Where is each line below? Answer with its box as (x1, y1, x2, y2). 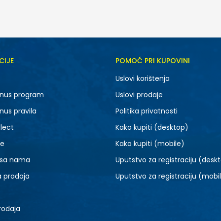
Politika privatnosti (115, 106, 178, 116)
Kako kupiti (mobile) (115, 139, 184, 148)
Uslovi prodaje (115, 90, 163, 100)
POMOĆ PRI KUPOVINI (115, 56, 190, 66)
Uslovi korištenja (115, 74, 170, 83)
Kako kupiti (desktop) (115, 122, 188, 132)
